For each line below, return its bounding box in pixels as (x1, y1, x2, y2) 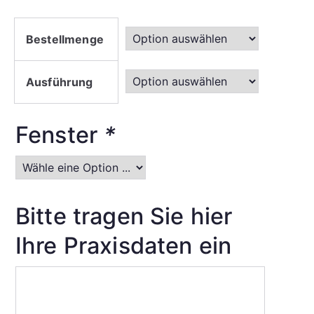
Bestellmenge (26, 32, 104, 46)
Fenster (15, 121, 104, 149)
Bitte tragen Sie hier (15, 203, 233, 231)
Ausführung (26, 75, 93, 89)
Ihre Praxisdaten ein (15, 232, 232, 260)
